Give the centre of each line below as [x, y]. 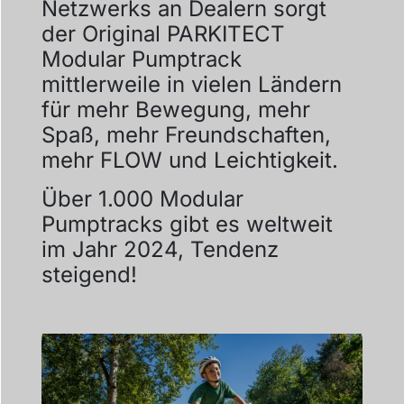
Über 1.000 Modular [142, 198]
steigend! [89, 274]
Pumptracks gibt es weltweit [187, 224]
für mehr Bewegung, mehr [175, 110]
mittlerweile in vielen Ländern [191, 85]
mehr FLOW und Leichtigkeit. [193, 161]
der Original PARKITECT [163, 34]
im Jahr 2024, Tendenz [160, 249]
